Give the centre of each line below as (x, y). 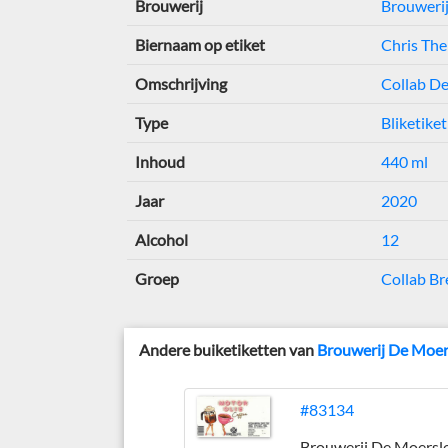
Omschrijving (180, 83)
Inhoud (159, 161)
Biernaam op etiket (199, 44)
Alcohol (161, 239)
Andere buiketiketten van (228, 349)
